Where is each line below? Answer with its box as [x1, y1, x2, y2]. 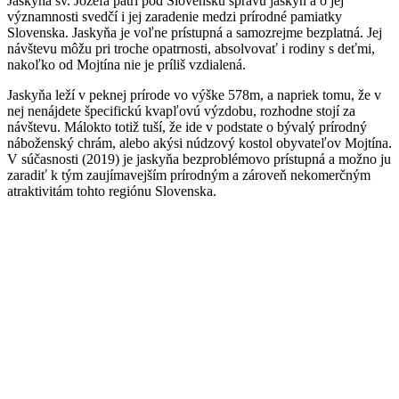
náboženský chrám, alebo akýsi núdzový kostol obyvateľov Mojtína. [7, 134, 392, 151]
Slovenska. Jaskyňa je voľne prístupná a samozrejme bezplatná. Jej [7, 24, 382, 40]
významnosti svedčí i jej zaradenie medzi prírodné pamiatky [7, 8, 342, 24]
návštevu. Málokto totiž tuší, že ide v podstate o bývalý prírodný [7, 118, 367, 134]
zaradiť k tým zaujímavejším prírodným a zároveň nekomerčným [7, 167, 370, 183]
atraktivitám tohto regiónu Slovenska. [7, 183, 216, 199]
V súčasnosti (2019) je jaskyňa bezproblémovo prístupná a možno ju [7, 151, 391, 167]
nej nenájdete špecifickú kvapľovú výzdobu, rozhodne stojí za [7, 102, 355, 118]
